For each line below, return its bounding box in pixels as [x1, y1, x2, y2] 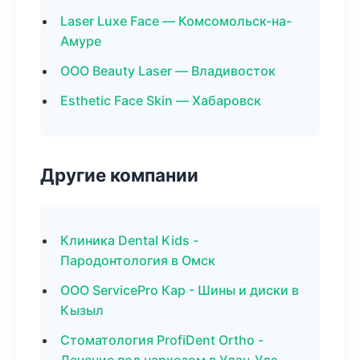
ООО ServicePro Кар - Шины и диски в [60, 282, 299, 298]
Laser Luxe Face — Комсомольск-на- [60, 13, 292, 29]
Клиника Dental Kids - [60, 232, 198, 248]
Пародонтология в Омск [60, 252, 215, 268]
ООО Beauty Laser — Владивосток [60, 63, 276, 79]
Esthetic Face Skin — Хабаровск [60, 92, 261, 108]
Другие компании [40, 164, 198, 186]
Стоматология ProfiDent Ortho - [60, 332, 264, 348]
